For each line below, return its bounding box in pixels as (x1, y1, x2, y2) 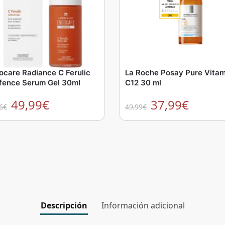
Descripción (40, 200, 87, 211)
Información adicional (101, 200, 185, 211)
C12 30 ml (125, 78, 162, 88)
